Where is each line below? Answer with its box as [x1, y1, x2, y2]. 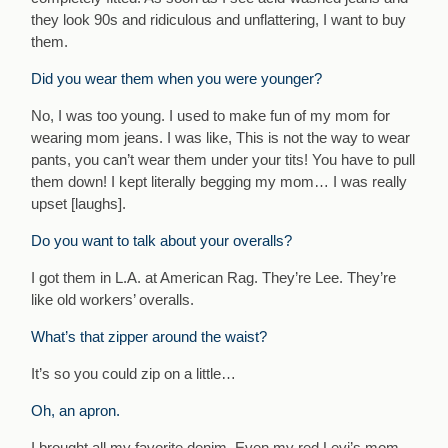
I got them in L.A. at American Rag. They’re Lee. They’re [31, 269, 397, 287]
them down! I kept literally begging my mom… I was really [31, 173, 408, 191]
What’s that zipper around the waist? [31, 328, 268, 346]
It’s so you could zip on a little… [31, 365, 237, 383]
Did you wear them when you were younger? [31, 70, 323, 88]
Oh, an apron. [31, 402, 121, 420]
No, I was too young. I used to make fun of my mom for [31, 107, 391, 125]
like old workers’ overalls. [31, 291, 195, 309]
